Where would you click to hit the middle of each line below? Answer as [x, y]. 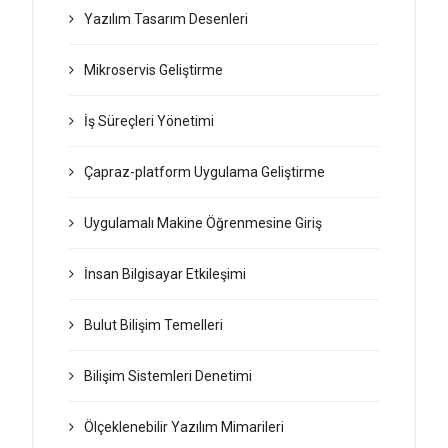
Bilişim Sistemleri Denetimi [168, 376]
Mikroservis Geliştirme [153, 70]
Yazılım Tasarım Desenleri [166, 19]
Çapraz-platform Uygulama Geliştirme [204, 172]
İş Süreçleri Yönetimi [149, 121]
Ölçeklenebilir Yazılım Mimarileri [184, 427]
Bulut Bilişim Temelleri [153, 325]
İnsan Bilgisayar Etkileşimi [165, 274]
